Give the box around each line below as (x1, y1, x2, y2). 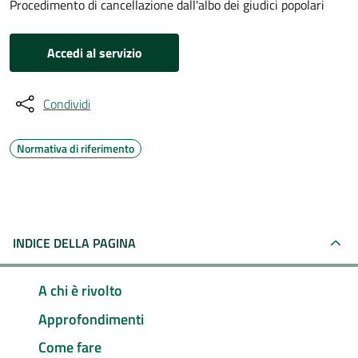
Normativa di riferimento (17, 140, 134, 157)
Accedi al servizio (46, 43, 142, 62)
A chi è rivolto (38, 279, 122, 301)
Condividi (43, 94, 90, 113)
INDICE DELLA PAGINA (13, 233, 136, 253)
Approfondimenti (38, 308, 144, 330)
